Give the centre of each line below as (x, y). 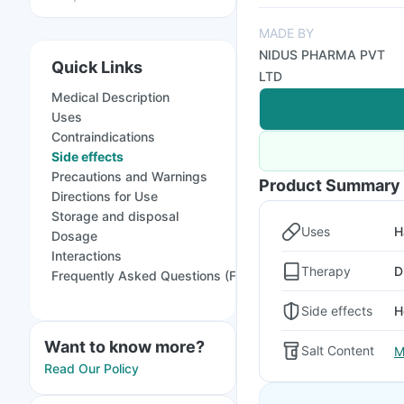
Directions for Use (105, 196)
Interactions (87, 256)
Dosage (74, 236)
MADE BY (286, 33)
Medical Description (110, 97)
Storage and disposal (115, 216)
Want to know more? (124, 347)
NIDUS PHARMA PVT (322, 55)
